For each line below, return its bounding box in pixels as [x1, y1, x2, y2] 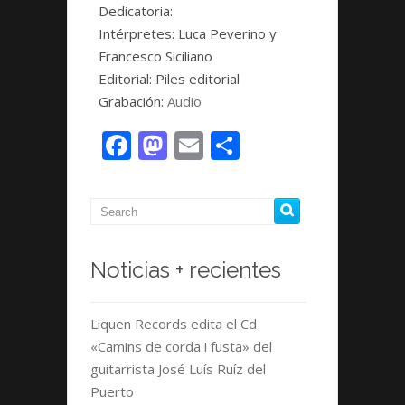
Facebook [131, 126, 259, 165]
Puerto [90, 382, 134, 400]
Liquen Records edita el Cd [90, 315, 257, 333]
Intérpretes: [99, 24, 174, 42]
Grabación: [99, 92, 167, 110]
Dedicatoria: [99, 2, 173, 20]
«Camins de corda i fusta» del [90, 337, 272, 355]
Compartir [240, 126, 377, 165]
